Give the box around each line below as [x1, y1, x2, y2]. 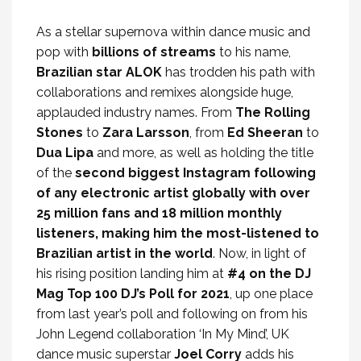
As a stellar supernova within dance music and [36, 24, 310, 39]
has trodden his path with [162, 64, 315, 80]
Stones [36, 125, 83, 140]
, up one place [230, 286, 313, 301]
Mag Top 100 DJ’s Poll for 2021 [36, 286, 230, 301]
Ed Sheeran [227, 125, 303, 140]
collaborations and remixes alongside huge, [36, 85, 293, 100]
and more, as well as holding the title [93, 145, 313, 160]
